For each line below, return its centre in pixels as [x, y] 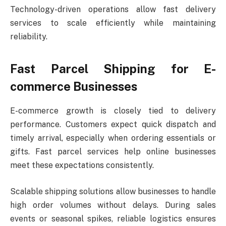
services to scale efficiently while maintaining [113, 23]
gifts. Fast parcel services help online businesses [113, 152]
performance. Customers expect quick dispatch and [113, 125]
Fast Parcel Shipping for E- [113, 68]
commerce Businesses [74, 86]
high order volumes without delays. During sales [113, 205]
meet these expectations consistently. [82, 165]
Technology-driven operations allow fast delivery [113, 10]
